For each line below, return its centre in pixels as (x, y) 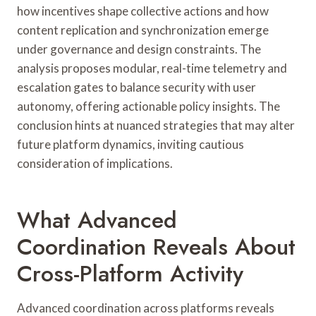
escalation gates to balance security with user (136, 87)
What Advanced (97, 220)
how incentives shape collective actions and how (143, 11)
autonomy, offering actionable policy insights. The (148, 106)
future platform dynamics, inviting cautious (130, 144)
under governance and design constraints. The (139, 49)
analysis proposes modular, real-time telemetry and (152, 68)
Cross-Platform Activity (130, 273)
